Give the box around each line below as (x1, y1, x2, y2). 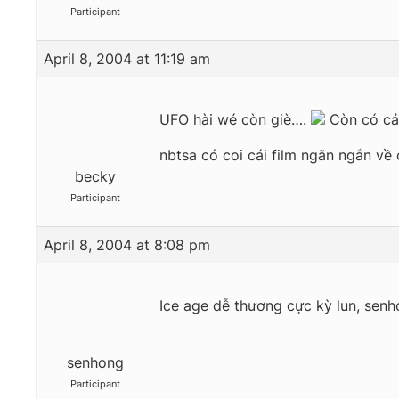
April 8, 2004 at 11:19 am (44, 50, 210, 69)
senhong (66, 354, 124, 372)
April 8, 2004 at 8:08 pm (44, 236, 210, 255)
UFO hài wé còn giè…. (159, 110, 311, 129)
